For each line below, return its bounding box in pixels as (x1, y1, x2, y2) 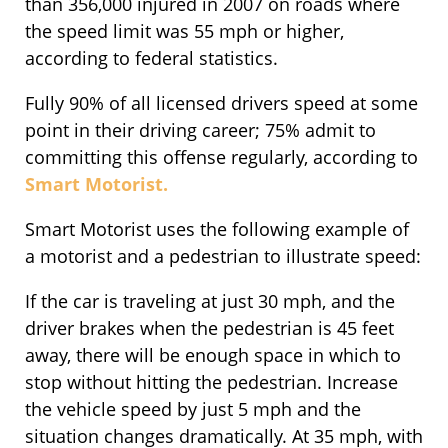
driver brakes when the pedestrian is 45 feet (25, 316, 394, 341)
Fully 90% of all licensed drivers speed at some (25, 91, 418, 116)
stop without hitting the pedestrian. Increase (25, 370, 398, 395)
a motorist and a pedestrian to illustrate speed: (25, 244, 421, 269)
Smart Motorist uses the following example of (25, 217, 409, 242)
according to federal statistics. (25, 46, 278, 71)
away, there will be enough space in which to (25, 343, 401, 368)
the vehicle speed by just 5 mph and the (25, 397, 361, 422)
